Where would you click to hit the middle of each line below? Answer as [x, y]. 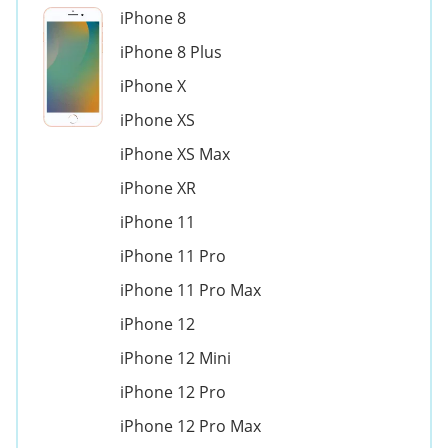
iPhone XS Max [175, 154]
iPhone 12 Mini [175, 358]
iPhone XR [158, 188]
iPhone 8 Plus [171, 52]
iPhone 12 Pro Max [190, 426]
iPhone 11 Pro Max [190, 290]
